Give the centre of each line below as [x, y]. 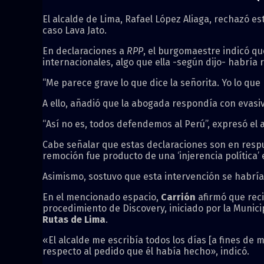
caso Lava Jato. [75, 30]
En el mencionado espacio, [102, 197]
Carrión [178, 197]
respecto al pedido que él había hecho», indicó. [146, 251]
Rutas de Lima [74, 219]
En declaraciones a [85, 51]
